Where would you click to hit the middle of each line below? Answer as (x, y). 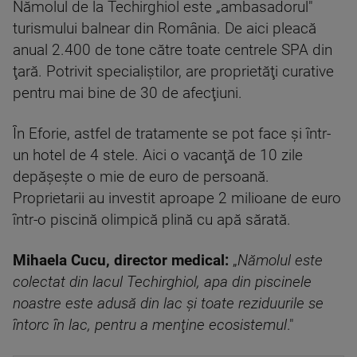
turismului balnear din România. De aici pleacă (165, 29)
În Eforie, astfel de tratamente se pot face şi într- (172, 134)
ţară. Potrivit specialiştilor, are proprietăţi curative (173, 72)
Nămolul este (280, 261)
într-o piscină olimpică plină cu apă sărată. (152, 220)
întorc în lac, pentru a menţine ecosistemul (150, 325)
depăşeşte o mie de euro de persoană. (141, 177)
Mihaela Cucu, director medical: (121, 261)
